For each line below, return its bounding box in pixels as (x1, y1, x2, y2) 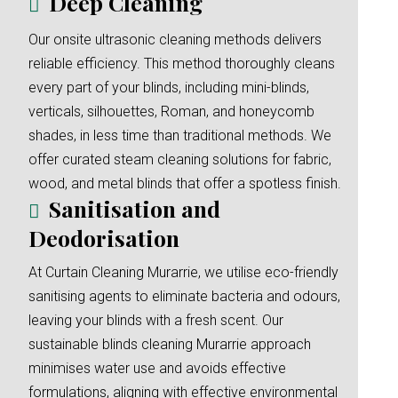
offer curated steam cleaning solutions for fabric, (28, 151, 331, 168)
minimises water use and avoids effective (28, 360, 286, 377)
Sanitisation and (49, 194, 220, 223)
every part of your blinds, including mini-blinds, (28, 79, 309, 96)
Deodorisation (28, 223, 179, 252)
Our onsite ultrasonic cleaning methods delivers (28, 31, 322, 48)
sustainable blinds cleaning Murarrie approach (28, 336, 311, 353)
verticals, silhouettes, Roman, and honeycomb (28, 103, 314, 120)
